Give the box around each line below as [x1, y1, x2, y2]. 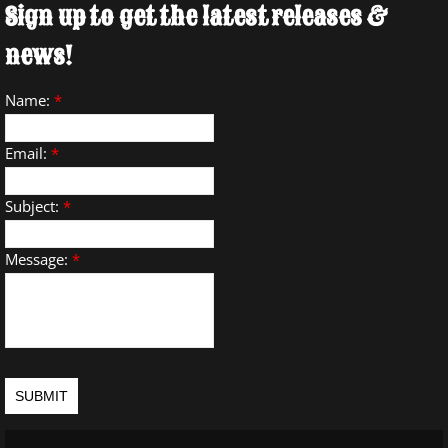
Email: [5, 143, 51, 163]
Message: [5, 249, 72, 269]
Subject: [5, 196, 63, 216]
